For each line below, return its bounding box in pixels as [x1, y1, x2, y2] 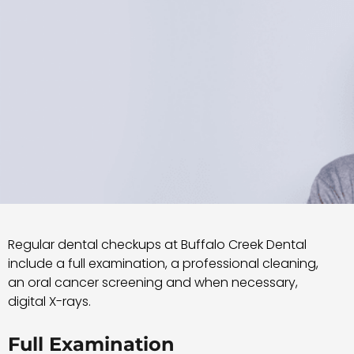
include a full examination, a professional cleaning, [8, 254, 318, 273]
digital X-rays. [8, 292, 91, 311]
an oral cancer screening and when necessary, [8, 273, 298, 292]
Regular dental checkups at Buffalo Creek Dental [8, 235, 307, 254]
